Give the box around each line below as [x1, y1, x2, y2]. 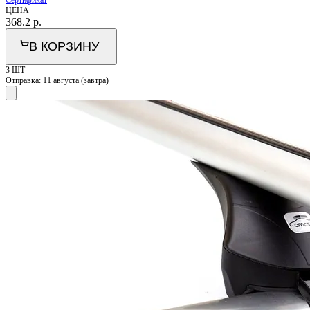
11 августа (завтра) [43, 75, 109, 85]
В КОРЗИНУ [29, 39, 99, 53]
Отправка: [6, 75, 43, 85]
